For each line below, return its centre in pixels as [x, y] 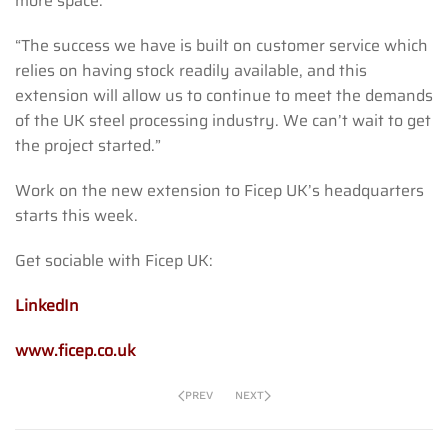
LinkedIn [47, 305]
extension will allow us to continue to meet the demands [224, 95]
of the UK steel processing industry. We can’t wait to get [223, 120]
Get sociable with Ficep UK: [114, 260]
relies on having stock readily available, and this [191, 70]
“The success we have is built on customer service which [221, 45]
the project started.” [88, 145]
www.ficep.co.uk [75, 350]
